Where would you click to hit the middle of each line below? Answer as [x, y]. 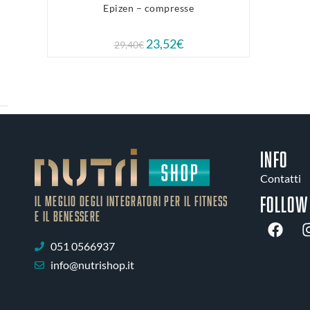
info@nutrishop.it [92, 265]
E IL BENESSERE [68, 216]
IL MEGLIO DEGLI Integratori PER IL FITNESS [131, 201]
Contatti [281, 179]
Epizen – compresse [148, 8]
